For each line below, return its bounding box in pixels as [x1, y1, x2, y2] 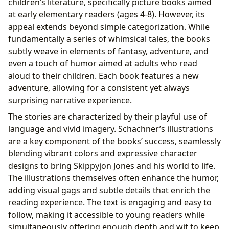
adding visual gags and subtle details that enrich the [8, 185, 210, 196]
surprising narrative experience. [8, 95, 132, 106]
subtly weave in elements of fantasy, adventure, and [8, 45, 209, 57]
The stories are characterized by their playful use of [8, 111, 207, 123]
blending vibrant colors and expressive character [8, 148, 197, 159]
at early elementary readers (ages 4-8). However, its [8, 9, 205, 20]
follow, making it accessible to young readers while [8, 209, 205, 221]
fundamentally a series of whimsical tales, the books [8, 33, 210, 45]
